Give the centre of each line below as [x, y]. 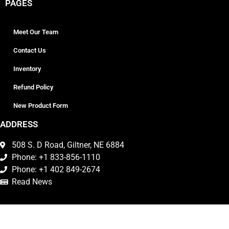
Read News [32, 181]
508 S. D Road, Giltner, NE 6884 [68, 145]
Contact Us [30, 50]
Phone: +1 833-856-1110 [56, 157]
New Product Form [41, 105]
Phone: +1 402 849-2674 [56, 169]
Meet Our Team [36, 32]
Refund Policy [33, 87]
